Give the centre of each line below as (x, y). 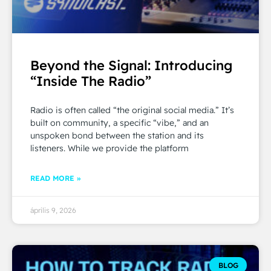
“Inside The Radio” (91, 81)
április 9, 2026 (53, 211)
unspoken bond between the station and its (117, 136)
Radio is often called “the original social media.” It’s (132, 110)
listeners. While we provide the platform (109, 149)
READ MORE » (55, 178)
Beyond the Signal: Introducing (131, 66)
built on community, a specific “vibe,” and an (119, 123)
